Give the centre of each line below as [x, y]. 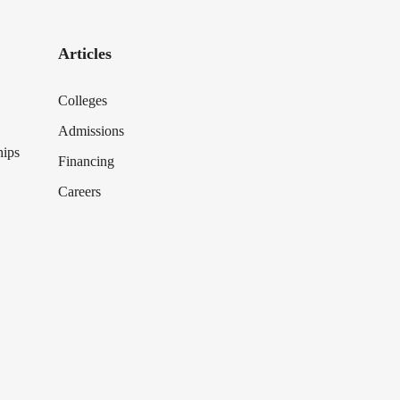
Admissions [91, 131]
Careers [79, 192]
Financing [86, 161]
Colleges [82, 100]
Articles [84, 54]
